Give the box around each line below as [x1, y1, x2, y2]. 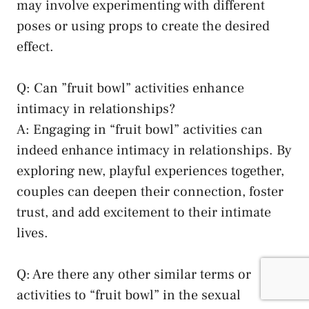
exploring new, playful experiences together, [17, 162, 284, 181]
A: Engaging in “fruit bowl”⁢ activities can [17, 121, 263, 139]
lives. [17, 224, 48, 243]
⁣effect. [17, 38, 54, 57]
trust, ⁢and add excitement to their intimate [17, 203, 271, 222]
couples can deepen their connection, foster [17, 183, 283, 201]
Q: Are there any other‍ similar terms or [17, 266, 251, 284]
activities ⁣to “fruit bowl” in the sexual [17, 286, 241, 305]
